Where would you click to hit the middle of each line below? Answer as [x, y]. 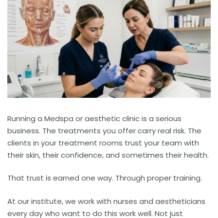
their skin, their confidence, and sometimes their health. [108, 155]
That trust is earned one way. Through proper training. [105, 178]
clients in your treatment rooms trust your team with [103, 143]
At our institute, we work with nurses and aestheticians [106, 201]
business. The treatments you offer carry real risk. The [104, 130]
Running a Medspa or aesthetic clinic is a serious [94, 118]
